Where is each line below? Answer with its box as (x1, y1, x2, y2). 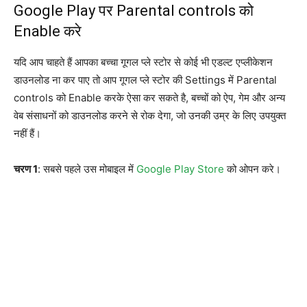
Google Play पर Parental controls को (14, 1, 254, 19)
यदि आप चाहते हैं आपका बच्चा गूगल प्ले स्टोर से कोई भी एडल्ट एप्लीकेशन (14, 55, 273, 69)
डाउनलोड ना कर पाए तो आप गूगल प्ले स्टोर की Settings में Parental (14, 73, 277, 86)
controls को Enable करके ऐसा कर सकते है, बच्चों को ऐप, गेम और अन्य (14, 90, 285, 104)
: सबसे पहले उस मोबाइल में (38, 162, 136, 175)
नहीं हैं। (14, 126, 41, 140)
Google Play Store (136, 162, 224, 175)
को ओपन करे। (224, 162, 281, 175)
